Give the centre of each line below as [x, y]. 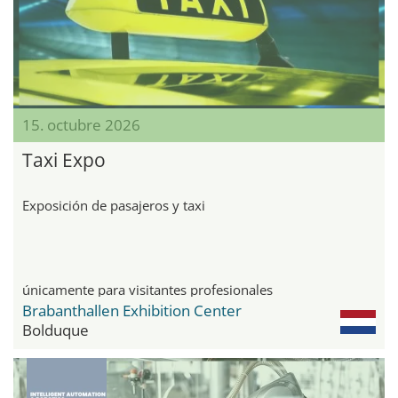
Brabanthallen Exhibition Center [132, 310]
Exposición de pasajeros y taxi [114, 205]
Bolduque [56, 330]
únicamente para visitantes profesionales [147, 289]
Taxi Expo [64, 159]
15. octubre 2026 [81, 124]
